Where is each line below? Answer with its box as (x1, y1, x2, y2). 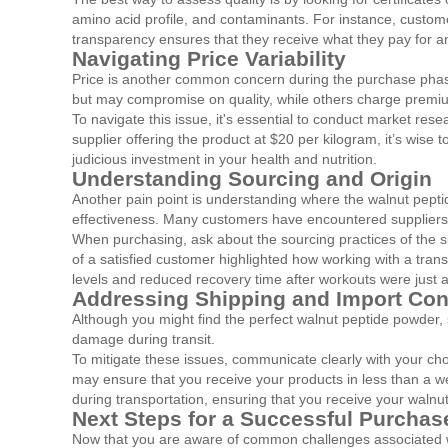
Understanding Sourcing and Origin (72, 167, 432, 191)
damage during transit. (72, 331, 215, 348)
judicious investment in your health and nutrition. (72, 151, 377, 168)
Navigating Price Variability (72, 47, 346, 71)
